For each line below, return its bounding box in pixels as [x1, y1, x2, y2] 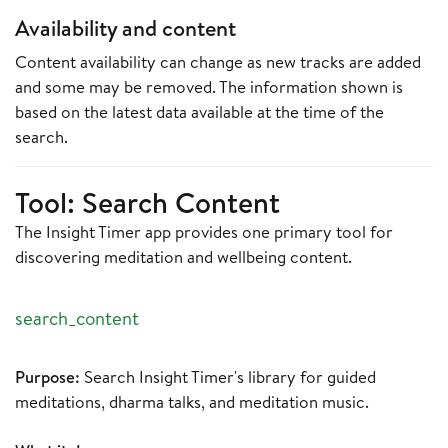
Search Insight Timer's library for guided [80, 365, 376, 389]
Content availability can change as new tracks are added [15, 49, 421, 73]
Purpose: [15, 365, 80, 389]
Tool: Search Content [15, 181, 280, 222]
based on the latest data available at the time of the [15, 99, 384, 123]
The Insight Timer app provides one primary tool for [15, 219, 393, 243]
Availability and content [15, 13, 236, 44]
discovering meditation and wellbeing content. [15, 244, 352, 268]
